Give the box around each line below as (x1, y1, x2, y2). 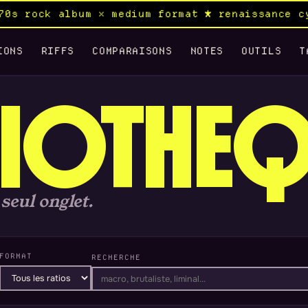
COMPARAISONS (92, 45, 173, 58)
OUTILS (241, 45, 282, 58)
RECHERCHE (91, 252, 142, 262)
